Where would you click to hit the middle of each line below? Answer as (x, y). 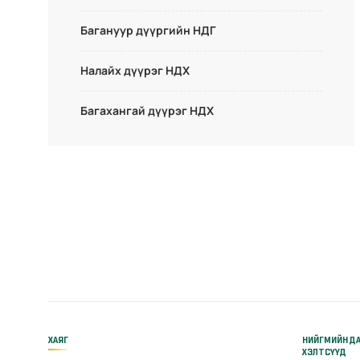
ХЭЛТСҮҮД (324, 352)
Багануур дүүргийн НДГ (148, 31)
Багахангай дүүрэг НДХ (147, 111)
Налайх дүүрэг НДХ (135, 71)
